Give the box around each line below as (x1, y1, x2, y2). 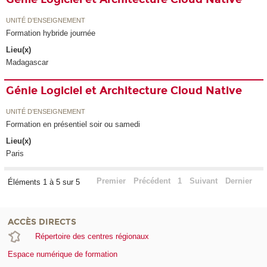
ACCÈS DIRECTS (8, 217, 76, 228)
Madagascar (6, 58, 49, 67)
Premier (96, 176, 126, 186)
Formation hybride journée (6, 28, 96, 38)
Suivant (190, 176, 218, 186)
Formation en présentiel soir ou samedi (6, 119, 141, 129)
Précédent (133, 176, 170, 186)
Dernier (225, 176, 252, 186)
